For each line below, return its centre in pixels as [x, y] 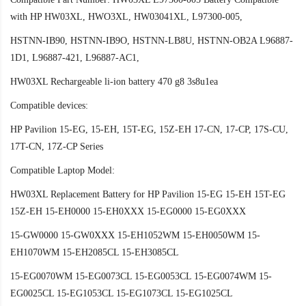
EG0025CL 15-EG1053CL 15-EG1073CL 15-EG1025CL [122, 294]
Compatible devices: [49, 106]
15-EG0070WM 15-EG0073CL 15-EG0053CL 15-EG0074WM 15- [141, 277]
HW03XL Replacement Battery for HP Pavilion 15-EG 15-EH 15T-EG [148, 195]
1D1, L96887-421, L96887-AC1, [75, 58]
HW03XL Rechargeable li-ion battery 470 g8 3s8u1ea [114, 82]
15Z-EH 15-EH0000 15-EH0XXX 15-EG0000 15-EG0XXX [128, 212]
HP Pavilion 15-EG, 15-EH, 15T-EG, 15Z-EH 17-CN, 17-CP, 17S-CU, [149, 130]
